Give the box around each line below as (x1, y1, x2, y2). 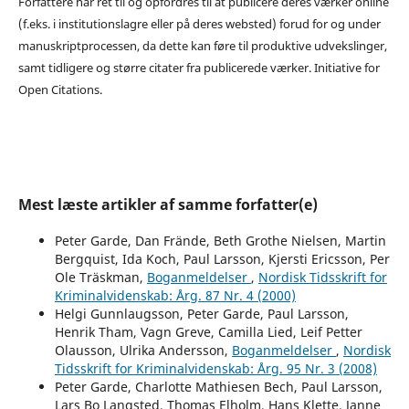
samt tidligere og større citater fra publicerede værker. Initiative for (17, 58, 380, 76)
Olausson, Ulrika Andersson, (54, 341, 232, 359)
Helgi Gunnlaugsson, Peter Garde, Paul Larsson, (54, 304, 349, 322)
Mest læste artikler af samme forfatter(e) (17, 194, 318, 215)
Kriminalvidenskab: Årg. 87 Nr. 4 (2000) (54, 286, 296, 304)
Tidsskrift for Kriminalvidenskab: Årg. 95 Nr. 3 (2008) (54, 359, 377, 377)
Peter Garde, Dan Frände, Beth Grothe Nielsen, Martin (54, 231, 386, 249)
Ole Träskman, (54, 267, 147, 286)
